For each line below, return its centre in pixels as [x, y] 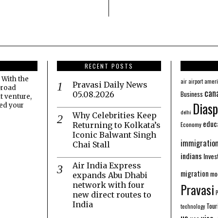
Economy [191, 124]
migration [195, 173]
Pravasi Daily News [110, 84]
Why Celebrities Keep [115, 115]
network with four [109, 185]
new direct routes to [112, 194]
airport [196, 81]
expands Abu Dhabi [110, 175]
